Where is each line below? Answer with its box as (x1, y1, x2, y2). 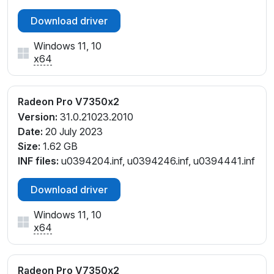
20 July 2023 (43, 125, 103, 138)
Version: (18, 110, 57, 123)
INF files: (18, 154, 59, 167)
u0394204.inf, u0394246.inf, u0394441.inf (59, 154, 255, 167)
